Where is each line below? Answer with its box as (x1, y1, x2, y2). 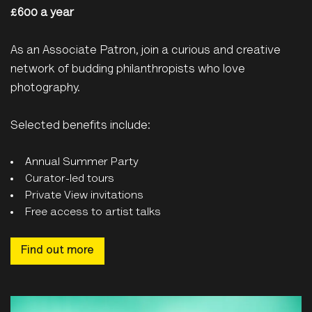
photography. (10, 83, 80, 95)
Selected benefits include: (10, 120, 150, 133)
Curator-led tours (25, 173, 114, 185)
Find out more (21, 245, 94, 257)
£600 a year (10, 8, 74, 20)
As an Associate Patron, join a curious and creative (10, 45, 281, 58)
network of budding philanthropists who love (10, 64, 245, 77)
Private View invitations (25, 189, 143, 201)
